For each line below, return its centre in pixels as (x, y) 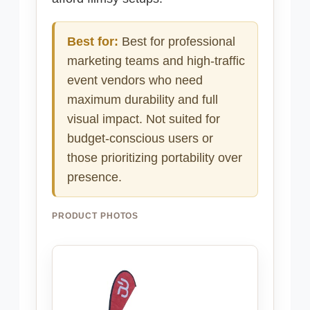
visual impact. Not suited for (144, 119)
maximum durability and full (143, 100)
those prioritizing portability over (155, 158)
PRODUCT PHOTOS (95, 216)
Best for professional (177, 42)
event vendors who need (135, 81)
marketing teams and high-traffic (156, 61)
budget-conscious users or (140, 139)
